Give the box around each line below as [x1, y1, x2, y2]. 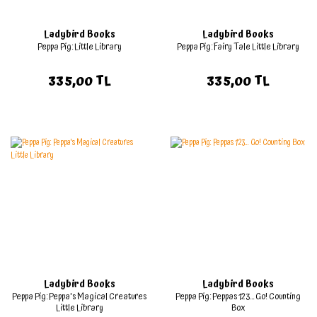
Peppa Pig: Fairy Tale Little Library [176, 40, 299, 54]
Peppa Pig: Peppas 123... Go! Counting [175, 289, 301, 304]
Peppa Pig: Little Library [37, 40, 122, 54]
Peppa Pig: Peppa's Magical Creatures [12, 289, 146, 304]
